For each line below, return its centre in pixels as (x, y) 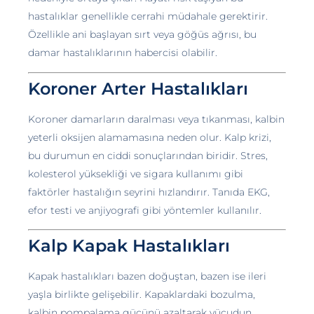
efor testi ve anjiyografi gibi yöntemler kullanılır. (145, 210)
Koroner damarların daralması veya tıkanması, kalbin (156, 119)
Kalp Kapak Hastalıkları (129, 245)
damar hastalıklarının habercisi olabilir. (123, 53)
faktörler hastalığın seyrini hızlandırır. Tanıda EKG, (149, 192)
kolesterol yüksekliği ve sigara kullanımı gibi (136, 173)
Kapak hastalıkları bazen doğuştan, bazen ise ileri (147, 276)
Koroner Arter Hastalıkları (138, 88)
